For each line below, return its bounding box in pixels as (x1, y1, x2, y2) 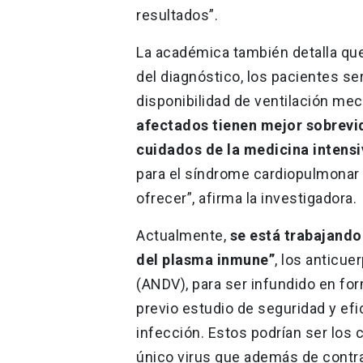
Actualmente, (136, 226, 230, 244)
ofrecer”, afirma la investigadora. (136, 189, 357, 207)
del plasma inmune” (136, 250, 275, 268)
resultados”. (136, 6, 218, 23)
